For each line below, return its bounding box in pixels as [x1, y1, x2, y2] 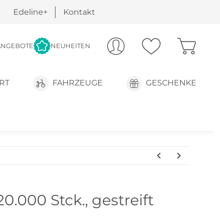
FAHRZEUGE [52, 78, 103, 88]
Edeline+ [13, 7, 48, 17]
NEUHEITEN [51, 42, 90, 50]
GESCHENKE [145, 78, 196, 88]
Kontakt [63, 7, 95, 17]
